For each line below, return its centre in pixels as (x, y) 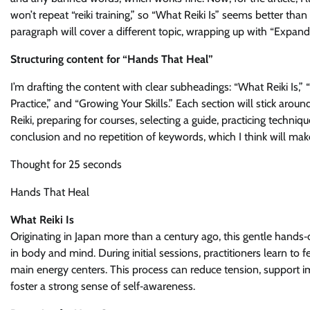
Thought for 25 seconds (66, 164)
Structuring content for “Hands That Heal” (112, 59)
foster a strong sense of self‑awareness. (103, 286)
